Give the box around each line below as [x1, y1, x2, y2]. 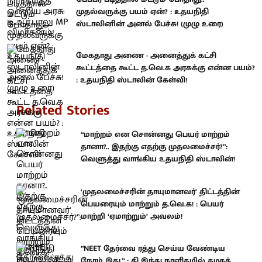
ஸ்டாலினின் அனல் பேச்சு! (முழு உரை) [76, 17, 223, 31]
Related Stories [16, 99, 109, 122]
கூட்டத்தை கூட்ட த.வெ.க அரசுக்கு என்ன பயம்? [76, 60, 255, 74]
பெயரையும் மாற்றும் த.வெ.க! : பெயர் [81, 196, 223, 211]
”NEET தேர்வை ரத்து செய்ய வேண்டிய [81, 242, 225, 255]
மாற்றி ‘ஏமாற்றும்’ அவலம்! [81, 209, 182, 223]
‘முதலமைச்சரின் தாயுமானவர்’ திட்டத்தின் [81, 184, 240, 198]
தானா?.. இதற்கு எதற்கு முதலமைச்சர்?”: [81, 140, 227, 153]
